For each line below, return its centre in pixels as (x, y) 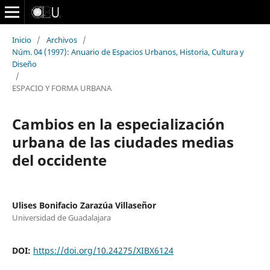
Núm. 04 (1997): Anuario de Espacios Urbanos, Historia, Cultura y (128, 52)
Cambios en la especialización (118, 124)
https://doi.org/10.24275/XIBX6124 (103, 250)
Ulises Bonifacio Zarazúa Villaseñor (84, 205)
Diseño (24, 64)
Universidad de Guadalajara (61, 217)
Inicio (21, 39)
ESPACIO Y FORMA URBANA (61, 88)
